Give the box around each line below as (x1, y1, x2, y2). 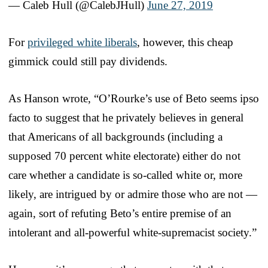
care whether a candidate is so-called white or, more (8, 168, 242, 181)
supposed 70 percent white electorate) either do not (8, 149, 240, 162)
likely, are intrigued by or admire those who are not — (8, 187, 257, 200)
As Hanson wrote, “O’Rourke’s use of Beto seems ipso (8, 92, 259, 105)
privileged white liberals (28, 35, 137, 48)
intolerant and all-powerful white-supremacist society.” (8, 226, 257, 239)
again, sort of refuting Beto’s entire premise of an (8, 206, 232, 220)
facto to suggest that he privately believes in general (8, 111, 243, 124)
